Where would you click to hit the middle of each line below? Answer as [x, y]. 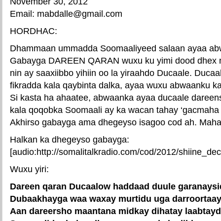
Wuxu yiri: [29, 169]
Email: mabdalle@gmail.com [66, 14]
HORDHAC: [34, 31]
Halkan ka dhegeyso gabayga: [70, 139]
